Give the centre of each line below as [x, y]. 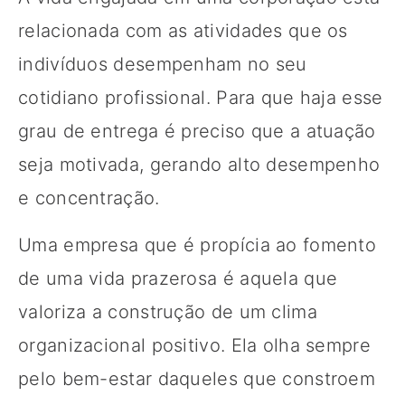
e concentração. [89, 198]
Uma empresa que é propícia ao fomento [198, 245]
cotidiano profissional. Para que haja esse [201, 97]
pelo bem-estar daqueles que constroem [197, 378]
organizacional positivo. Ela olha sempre [194, 345]
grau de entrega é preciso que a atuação [197, 131]
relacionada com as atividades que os [183, 30]
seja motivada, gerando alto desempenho [199, 164]
